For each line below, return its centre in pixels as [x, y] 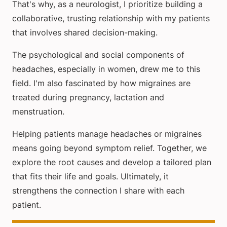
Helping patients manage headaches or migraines [107, 134]
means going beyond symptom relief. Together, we [109, 148]
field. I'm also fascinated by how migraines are [101, 83]
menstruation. [38, 112]
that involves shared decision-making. [85, 33]
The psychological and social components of [98, 55]
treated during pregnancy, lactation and [88, 98]
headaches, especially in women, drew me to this [106, 69]
